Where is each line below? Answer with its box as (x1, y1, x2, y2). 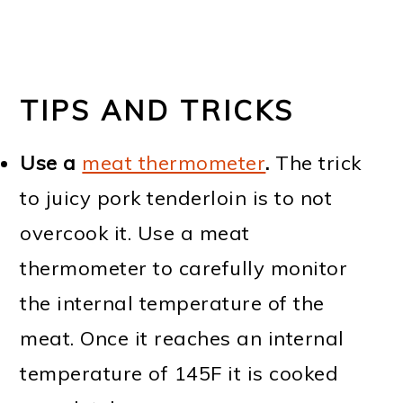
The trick (269, 149, 362, 175)
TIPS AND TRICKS (20, 93, 295, 128)
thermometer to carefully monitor (20, 255, 348, 281)
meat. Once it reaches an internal (20, 325, 345, 351)
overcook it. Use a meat (20, 219, 250, 246)
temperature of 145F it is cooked (20, 360, 339, 386)
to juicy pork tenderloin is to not (20, 184, 333, 210)
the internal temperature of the (20, 290, 325, 316)
